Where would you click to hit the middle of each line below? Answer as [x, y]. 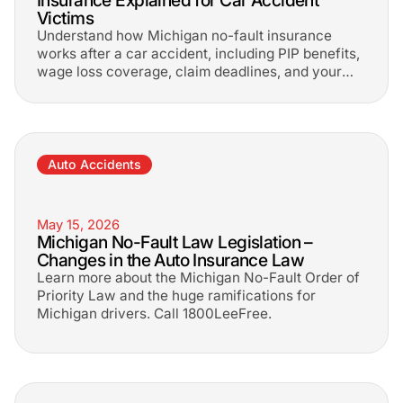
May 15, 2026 [78, 225]
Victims [65, 18]
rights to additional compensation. [147, 90]
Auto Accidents [94, 164]
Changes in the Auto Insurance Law [170, 260]
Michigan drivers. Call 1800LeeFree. [154, 313]
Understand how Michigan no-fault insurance [184, 36]
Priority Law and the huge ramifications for [176, 296]
